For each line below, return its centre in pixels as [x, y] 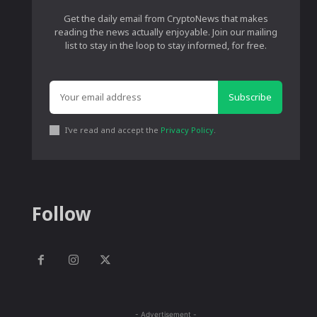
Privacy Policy [188, 130]
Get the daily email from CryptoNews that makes [166, 18]
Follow [62, 214]
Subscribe [250, 97]
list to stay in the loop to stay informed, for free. [166, 45]
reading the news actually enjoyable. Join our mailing [166, 32]
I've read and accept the [113, 130]
